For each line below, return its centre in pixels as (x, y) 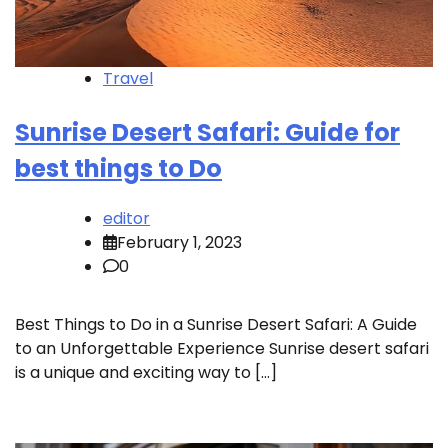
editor (126, 219)
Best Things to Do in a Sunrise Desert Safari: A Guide (216, 325)
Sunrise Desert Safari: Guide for (207, 133)
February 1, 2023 (179, 243)
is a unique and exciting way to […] (146, 373)
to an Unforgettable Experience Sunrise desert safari (222, 349)
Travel (128, 79)
